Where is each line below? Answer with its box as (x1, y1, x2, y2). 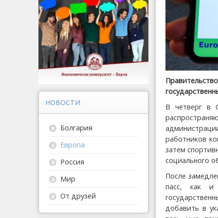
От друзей (60, 191, 96, 201)
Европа (60, 140, 85, 150)
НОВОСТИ (45, 99, 80, 107)
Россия (60, 157, 84, 167)
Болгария (60, 123, 92, 133)
